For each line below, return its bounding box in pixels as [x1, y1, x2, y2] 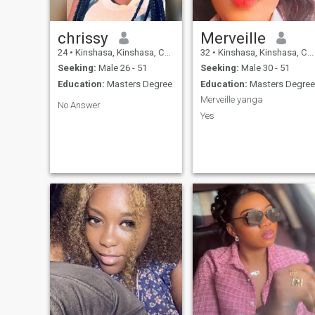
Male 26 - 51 [96, 63, 147, 74]
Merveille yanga [200, 94, 263, 105]
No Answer [57, 99, 101, 110]
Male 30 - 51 [238, 63, 290, 74]
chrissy [57, 28, 108, 47]
